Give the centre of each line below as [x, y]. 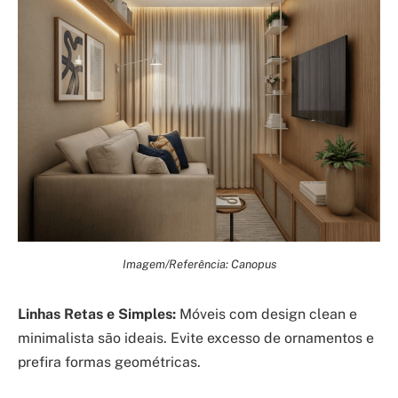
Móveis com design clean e [267, 314]
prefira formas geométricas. [109, 362]
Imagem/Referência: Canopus [199, 263]
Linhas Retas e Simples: [97, 314]
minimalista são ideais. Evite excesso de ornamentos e [196, 338]
